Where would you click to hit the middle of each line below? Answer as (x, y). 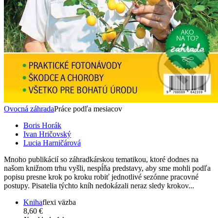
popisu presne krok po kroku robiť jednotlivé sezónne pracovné (101, 177)
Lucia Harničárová (52, 143)
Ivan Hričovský (47, 134)
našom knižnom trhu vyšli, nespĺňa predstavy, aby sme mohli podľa (107, 168)
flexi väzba (59, 202)
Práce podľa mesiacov (88, 109)
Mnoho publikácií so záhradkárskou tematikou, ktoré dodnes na (101, 160)
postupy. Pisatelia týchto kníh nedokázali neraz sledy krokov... (99, 186)
